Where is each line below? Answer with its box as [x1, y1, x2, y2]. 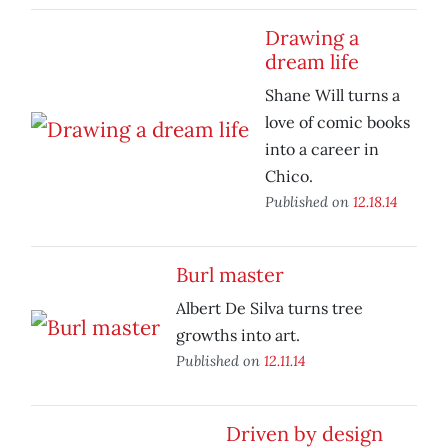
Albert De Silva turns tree [176, 298, 363, 319]
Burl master [176, 262, 284, 288]
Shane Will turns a [265, 85, 400, 106]
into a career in [265, 139, 379, 160]
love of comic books [265, 112, 410, 133]
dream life [265, 49, 359, 75]
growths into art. [176, 325, 300, 346]
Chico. [265, 166, 313, 187]
